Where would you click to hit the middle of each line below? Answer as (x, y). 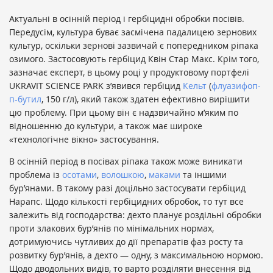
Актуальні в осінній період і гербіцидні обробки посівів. (127, 19)
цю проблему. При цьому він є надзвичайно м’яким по (124, 113)
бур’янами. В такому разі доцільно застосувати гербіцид (127, 188)
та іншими (205, 175)
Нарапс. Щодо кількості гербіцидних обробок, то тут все (126, 202)
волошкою (123, 175)
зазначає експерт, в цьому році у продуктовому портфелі (129, 73)
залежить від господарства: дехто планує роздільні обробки (135, 215)
